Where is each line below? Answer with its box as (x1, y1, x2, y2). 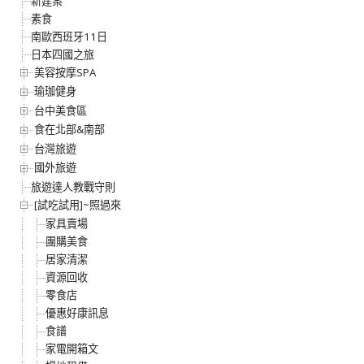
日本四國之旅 (31, 46, 94, 62)
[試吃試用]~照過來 (34, 197, 121, 212)
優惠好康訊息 (45, 305, 109, 321)
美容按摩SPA (34, 64, 96, 80)
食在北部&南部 (34, 122, 105, 137)
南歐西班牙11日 (31, 28, 107, 44)
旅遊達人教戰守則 (31, 179, 115, 194)
